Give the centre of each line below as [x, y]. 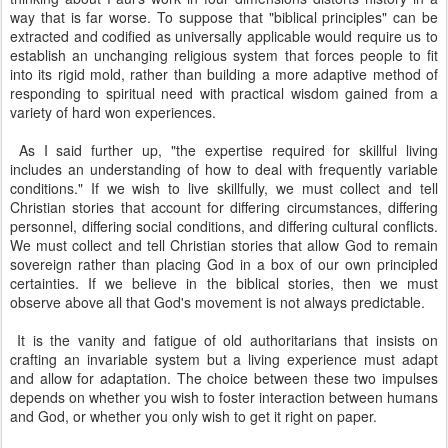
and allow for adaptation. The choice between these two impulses [224, 378]
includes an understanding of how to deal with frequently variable [224, 169]
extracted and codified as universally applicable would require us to [224, 36]
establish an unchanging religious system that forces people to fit [224, 55]
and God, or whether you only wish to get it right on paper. [193, 416]
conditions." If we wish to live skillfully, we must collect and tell [224, 188]
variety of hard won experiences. [113, 112]
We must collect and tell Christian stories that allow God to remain [224, 245]
